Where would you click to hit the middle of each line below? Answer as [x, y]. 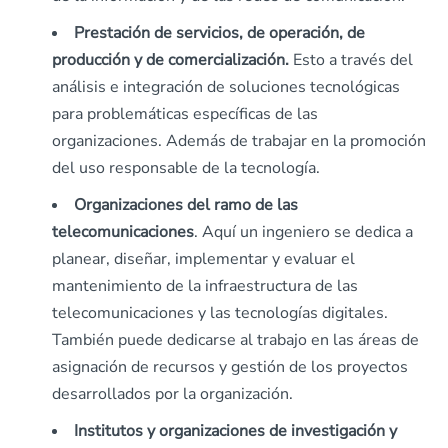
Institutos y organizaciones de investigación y [235, 431]
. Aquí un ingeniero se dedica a [303, 232]
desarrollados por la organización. [172, 394]
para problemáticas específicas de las [185, 114]
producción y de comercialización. [170, 60]
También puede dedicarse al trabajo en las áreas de [235, 340]
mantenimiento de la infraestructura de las [205, 286]
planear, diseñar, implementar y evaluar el [203, 259]
